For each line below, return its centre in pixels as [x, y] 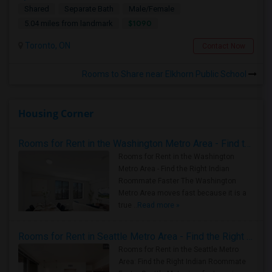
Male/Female [151, 9]
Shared [37, 9]
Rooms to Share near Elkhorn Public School [165, 74]
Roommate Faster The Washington [177, 181]
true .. [128, 205]
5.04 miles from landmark [69, 23]
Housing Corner [56, 114]
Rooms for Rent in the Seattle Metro [178, 250]
